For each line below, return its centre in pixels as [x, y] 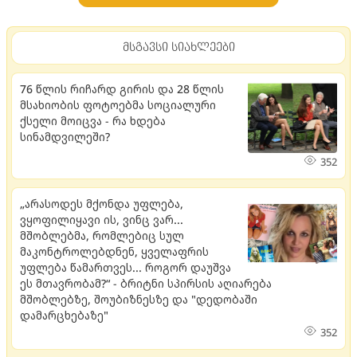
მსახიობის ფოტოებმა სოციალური [118, 104]
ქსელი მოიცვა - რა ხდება [93, 120]
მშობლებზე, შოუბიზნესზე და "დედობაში [139, 299]
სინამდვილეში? [65, 136]
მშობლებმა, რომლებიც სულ [102, 235]
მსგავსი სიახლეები [178, 47]
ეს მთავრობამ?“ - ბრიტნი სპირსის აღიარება [146, 283]
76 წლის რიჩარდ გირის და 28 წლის [122, 88]
